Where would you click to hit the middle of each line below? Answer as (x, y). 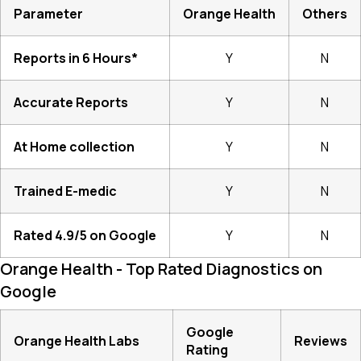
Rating (207, 350)
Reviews (321, 341)
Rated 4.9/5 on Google (85, 235)
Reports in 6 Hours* (76, 58)
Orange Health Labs (77, 341)
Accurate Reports (71, 102)
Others (325, 14)
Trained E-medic (65, 191)
